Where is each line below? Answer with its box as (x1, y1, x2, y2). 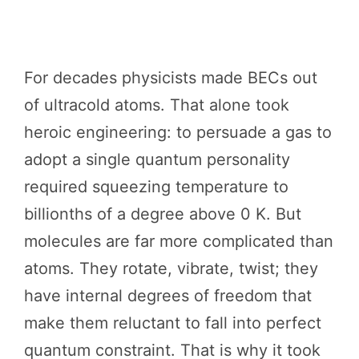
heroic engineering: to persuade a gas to (24, 123, 332, 143)
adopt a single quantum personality (24, 150, 290, 170)
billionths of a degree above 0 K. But (24, 204, 301, 224)
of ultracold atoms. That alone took (24, 95, 289, 115)
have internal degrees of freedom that (24, 286, 312, 306)
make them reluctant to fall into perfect (24, 313, 321, 333)
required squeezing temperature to (24, 177, 288, 197)
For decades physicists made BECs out (24, 68, 317, 88)
